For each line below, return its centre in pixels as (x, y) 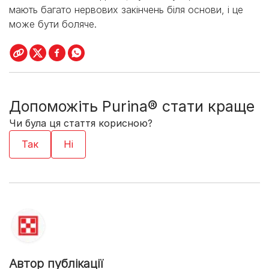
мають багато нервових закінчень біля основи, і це (126, 10)
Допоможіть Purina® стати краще (132, 107)
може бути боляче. (53, 24)
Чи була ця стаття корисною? (81, 123)
